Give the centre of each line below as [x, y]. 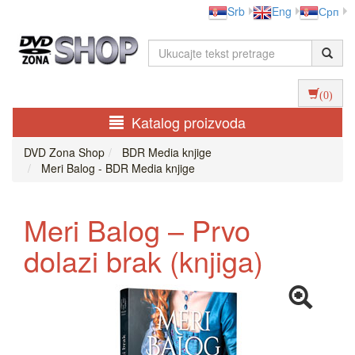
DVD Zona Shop [64, 153]
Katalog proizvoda [189, 122]
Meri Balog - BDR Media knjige [116, 168]
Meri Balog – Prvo [137, 230]
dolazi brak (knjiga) [143, 261]
